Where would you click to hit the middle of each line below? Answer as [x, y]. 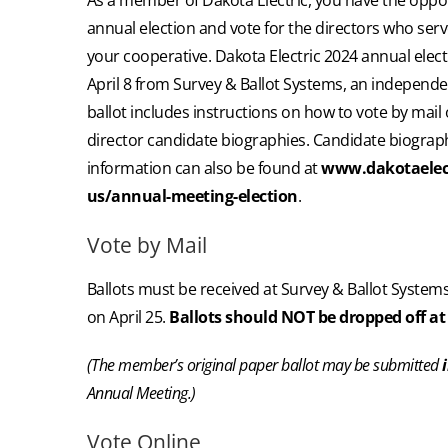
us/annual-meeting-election [192, 195]
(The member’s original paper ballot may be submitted [264, 365]
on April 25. [128, 317]
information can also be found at [204, 167]
